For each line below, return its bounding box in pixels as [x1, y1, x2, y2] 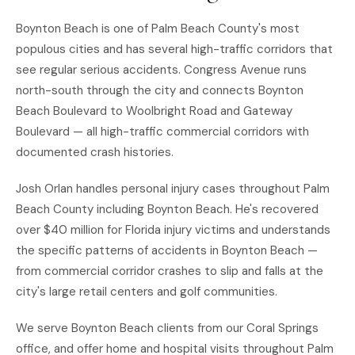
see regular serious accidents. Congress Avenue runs [16, 62, 307, 78]
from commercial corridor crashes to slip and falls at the [16, 263, 323, 279]
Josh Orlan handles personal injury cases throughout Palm [16, 181, 330, 197]
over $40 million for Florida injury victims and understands [16, 222, 330, 238]
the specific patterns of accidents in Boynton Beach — [16, 242, 318, 258]
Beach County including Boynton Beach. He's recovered [16, 201, 319, 217]
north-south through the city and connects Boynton [16, 82, 303, 98]
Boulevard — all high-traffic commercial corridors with [16, 124, 309, 139]
